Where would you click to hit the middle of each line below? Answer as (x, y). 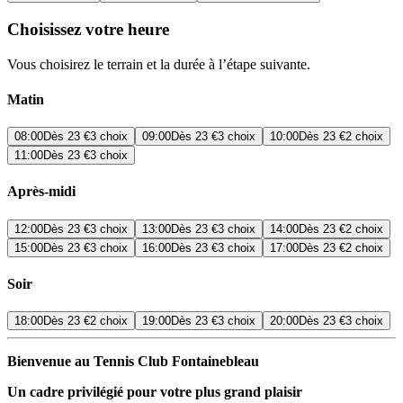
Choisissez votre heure (88, 29)
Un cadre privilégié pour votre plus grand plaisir (155, 392)
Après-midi (41, 192)
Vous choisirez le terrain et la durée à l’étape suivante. (159, 64)
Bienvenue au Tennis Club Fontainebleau (133, 362)
